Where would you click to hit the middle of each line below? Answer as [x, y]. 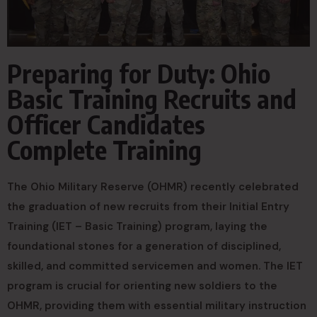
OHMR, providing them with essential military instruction [157, 305]
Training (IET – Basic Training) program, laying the [137, 226]
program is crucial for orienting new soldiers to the [142, 286]
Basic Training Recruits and [152, 98]
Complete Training [104, 149]
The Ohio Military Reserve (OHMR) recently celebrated [153, 186]
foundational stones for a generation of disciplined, [144, 246]
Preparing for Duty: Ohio [139, 73]
